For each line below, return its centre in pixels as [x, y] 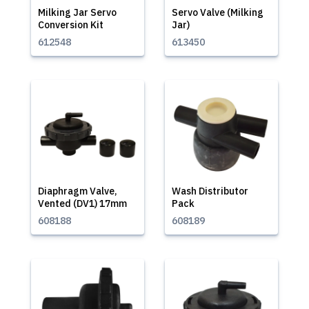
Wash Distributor [210, 191]
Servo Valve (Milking [218, 12]
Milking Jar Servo [77, 12]
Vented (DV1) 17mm [82, 203]
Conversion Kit [71, 25]
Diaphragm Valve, [78, 191]
